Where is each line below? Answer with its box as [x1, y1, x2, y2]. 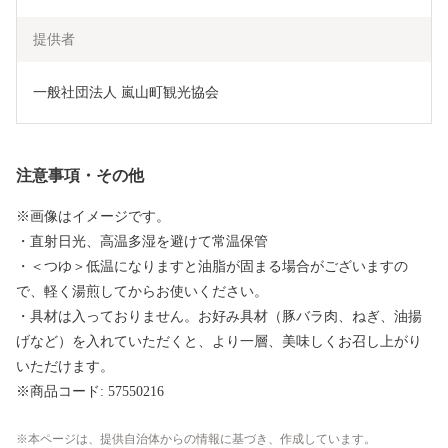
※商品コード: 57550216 [16, 384, 164, 400]
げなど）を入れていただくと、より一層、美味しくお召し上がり [16, 334, 422, 350]
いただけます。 [16, 359, 114, 375]
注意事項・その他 [16, 167, 144, 185]
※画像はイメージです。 [16, 209, 170, 225]
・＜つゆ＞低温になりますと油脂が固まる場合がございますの [16, 259, 408, 275]
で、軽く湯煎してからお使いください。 [16, 284, 268, 300]
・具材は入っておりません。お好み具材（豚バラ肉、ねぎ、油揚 [16, 309, 422, 325]
